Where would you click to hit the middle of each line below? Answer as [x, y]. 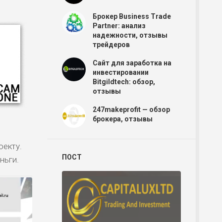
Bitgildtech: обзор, [124, 82]
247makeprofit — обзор [131, 110]
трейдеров [111, 45]
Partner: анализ [119, 26]
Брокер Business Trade [132, 16]
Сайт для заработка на [132, 63]
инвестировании [121, 72]
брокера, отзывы [123, 119]
